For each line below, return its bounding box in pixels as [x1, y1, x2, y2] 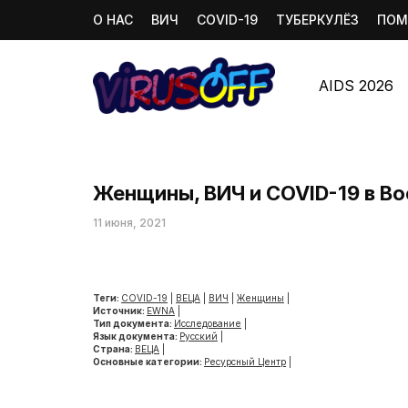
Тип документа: [93, 318, 174, 329]
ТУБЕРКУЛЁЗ [276, 12, 359, 27]
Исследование [174, 318, 241, 329]
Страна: [93, 343, 135, 354]
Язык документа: [93, 331, 179, 342]
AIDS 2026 [319, 76, 393, 95]
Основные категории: [93, 356, 204, 367]
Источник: [93, 305, 147, 316]
